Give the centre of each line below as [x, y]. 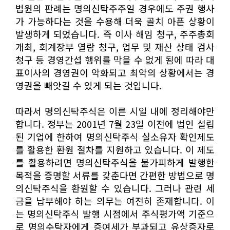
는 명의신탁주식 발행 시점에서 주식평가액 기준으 [115, 213]
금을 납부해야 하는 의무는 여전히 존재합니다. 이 [115, 200]
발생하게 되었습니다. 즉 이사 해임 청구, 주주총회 [115, 34]
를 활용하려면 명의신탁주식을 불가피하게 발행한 [115, 162]
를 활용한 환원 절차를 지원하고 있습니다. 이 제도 [115, 149]
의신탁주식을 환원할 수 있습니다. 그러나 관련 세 [115, 188]
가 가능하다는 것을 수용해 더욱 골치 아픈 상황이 [115, 21]
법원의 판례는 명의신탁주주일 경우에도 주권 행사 [115, 8]
